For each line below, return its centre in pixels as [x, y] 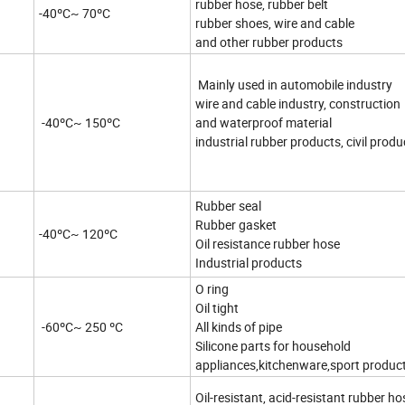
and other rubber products [269, 42]
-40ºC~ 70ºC [75, 14]
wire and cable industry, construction [298, 104]
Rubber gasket [236, 225]
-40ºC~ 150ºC [80, 123]
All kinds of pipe [239, 327]
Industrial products [249, 263]
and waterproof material [264, 123]
